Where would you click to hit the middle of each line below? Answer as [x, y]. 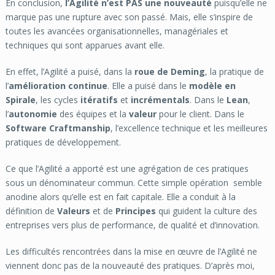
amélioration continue [58, 85]
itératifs [99, 99]
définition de [31, 211]
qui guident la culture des [206, 211]
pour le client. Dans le [200, 114]
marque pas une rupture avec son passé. [86, 17]
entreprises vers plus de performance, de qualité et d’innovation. [132, 225]
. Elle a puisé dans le [148, 85]
